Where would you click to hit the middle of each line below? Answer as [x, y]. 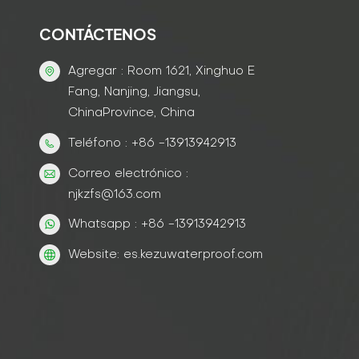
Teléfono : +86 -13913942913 [152, 143]
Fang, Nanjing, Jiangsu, [134, 92]
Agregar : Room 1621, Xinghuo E [161, 71]
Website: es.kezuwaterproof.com [165, 255]
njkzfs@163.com [115, 194]
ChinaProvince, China [131, 113]
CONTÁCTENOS [98, 33]
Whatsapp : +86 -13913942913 [157, 225]
